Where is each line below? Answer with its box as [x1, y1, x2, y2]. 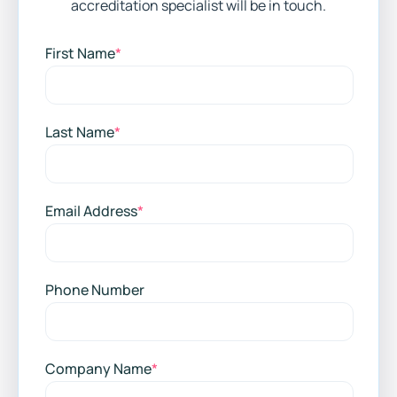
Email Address [45, 201, 137, 222]
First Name [45, 43, 115, 64]
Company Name [45, 359, 152, 379]
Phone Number [45, 280, 144, 300]
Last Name [45, 122, 114, 143]
